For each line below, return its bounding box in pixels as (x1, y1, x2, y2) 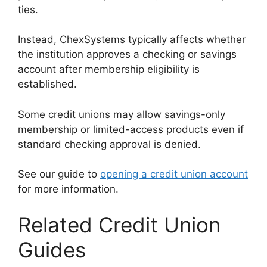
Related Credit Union (18, 212, 221, 237)
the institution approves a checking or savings (18, 48, 237, 61)
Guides (18, 237, 86, 262)
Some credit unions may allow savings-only (18, 108, 225, 120)
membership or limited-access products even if (18, 123, 244, 135)
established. (18, 78, 77, 91)
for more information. (18, 183, 119, 195)
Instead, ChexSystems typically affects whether (18, 33, 246, 46)
